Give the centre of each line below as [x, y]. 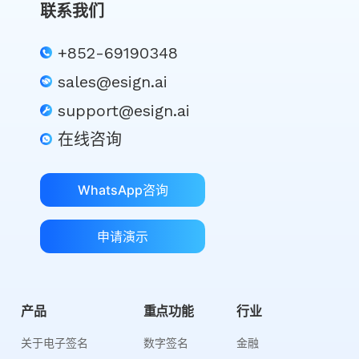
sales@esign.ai [113, 81]
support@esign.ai [124, 110]
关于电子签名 [54, 343]
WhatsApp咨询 [123, 190]
